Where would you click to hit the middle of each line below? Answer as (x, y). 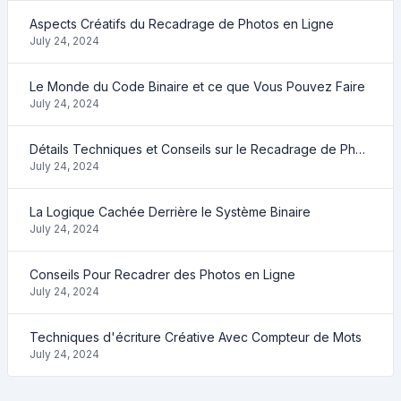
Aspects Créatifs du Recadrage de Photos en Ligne (182, 24)
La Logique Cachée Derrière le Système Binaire (170, 212)
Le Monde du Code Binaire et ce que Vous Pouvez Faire (197, 86)
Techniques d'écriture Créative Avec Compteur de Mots (196, 337)
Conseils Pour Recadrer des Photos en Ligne (162, 274)
